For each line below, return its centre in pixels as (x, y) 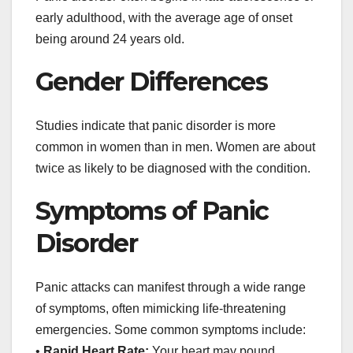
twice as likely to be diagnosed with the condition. (173, 169)
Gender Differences (152, 81)
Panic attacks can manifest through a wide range (171, 288)
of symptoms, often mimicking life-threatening (161, 309)
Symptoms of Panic (152, 211)
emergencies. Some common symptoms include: (171, 330)
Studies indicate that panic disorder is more (156, 126)
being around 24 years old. (110, 39)
